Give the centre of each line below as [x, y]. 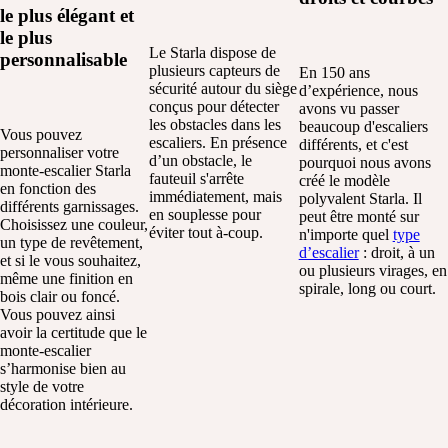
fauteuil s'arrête [197, 178]
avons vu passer [348, 108]
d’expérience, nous [358, 90]
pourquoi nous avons [364, 162]
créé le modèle [344, 180]
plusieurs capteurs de [215, 70]
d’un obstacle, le [201, 160]
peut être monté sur [358, 216]
